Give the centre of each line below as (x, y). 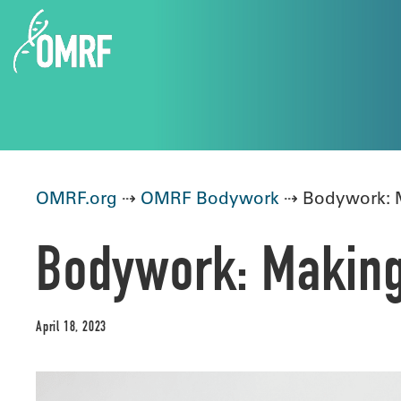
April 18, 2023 (72, 328)
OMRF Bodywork (210, 198)
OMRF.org (77, 198)
